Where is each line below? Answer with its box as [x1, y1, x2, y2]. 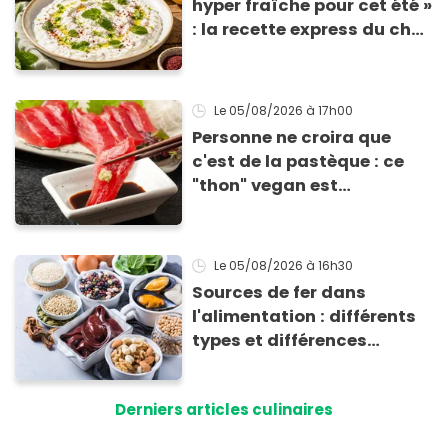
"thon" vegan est [192, 173, 339, 197]
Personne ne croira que [192, 125, 392, 149]
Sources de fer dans [192, 281, 367, 305]
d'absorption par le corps [192, 353, 413, 377]
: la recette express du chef [192, 18, 429, 42]
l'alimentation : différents [192, 305, 417, 329]
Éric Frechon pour [192, 42, 343, 66]
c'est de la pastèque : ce [192, 149, 405, 173]
